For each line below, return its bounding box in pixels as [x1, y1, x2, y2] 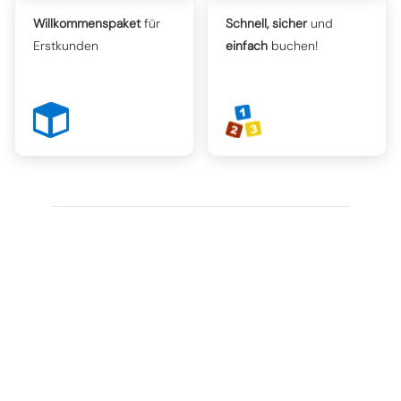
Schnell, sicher [226, 15, 308, 31]
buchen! [268, 38, 319, 54]
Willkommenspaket [33, 15, 141, 31]
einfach [226, 38, 269, 54]
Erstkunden [33, 38, 98, 54]
